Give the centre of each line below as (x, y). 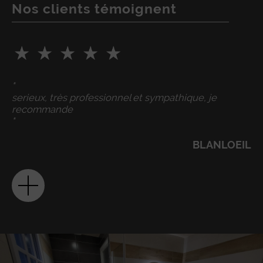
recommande (42, 109)
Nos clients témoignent (94, 9)
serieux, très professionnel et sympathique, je (114, 97)
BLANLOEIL (222, 144)
